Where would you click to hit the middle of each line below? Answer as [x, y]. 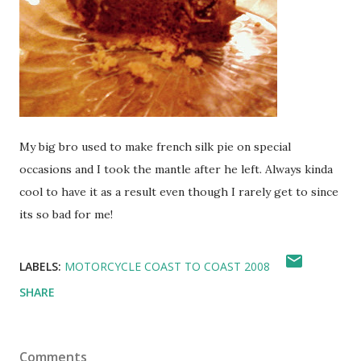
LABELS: [40, 266]
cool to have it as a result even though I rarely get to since [179, 192]
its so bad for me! [66, 214]
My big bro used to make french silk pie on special [155, 147]
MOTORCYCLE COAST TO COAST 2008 [167, 266]
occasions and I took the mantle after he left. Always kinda [176, 169]
